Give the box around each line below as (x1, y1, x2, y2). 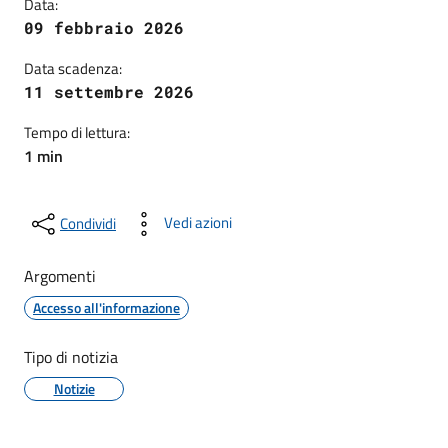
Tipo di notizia (24, 345, 118, 369)
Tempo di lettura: (24, 121, 130, 144)
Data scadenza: (24, 57, 122, 80)
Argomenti (24, 264, 96, 288)
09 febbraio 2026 (24, 17, 184, 38)
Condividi (60, 212, 116, 235)
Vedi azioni (164, 211, 232, 234)
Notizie (53, 378, 95, 399)
